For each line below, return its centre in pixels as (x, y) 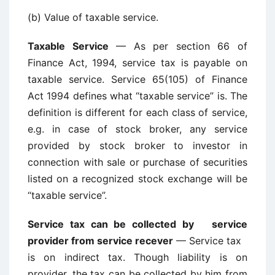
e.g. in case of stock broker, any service (137, 129)
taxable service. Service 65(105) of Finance (137, 79)
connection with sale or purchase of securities (137, 162)
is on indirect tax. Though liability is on (137, 257)
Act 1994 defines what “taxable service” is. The (137, 96)
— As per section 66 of (178, 46)
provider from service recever (102, 241)
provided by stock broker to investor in (137, 145)
